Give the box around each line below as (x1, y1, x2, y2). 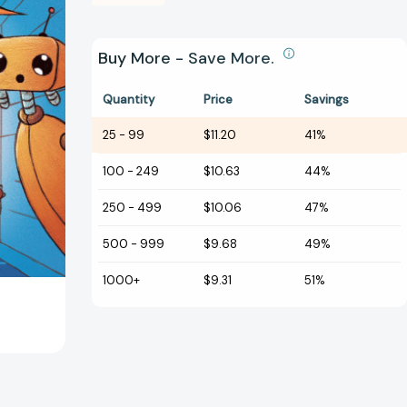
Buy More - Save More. (98, 47, 279, 70)
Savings (304, 92, 349, 108)
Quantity (103, 92, 154, 108)
